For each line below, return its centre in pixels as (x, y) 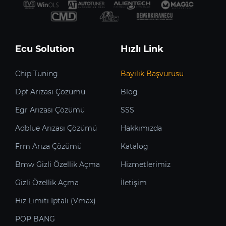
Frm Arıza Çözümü (48, 146)
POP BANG (35, 219)
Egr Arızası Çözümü (50, 110)
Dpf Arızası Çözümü (50, 92)
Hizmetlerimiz (146, 164)
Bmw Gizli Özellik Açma (58, 164)
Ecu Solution (45, 49)
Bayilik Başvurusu (152, 73)
